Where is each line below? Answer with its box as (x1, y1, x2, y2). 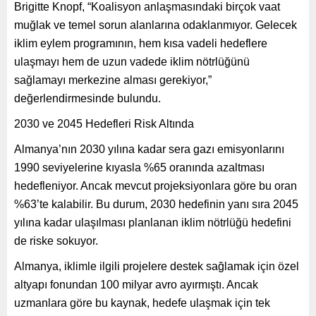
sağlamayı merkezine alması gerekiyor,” (14, 73, 212, 86)
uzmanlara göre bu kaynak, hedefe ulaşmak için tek (14, 296, 270, 309)
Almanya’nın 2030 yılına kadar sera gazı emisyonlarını (14, 142, 284, 155)
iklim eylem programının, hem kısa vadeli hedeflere (14, 37, 267, 49)
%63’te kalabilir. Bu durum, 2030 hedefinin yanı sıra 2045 (14, 197, 298, 210)
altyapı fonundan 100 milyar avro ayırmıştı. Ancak (14, 278, 258, 291)
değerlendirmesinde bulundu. (14, 92, 161, 104)
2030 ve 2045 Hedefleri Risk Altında (14, 117, 194, 130)
